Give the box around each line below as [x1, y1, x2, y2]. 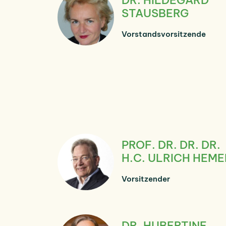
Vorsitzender [122, 174, 170, 184]
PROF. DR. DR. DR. [122, 137, 220, 152]
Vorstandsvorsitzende [122, 29, 206, 39]
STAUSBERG [122, 6, 189, 20]
